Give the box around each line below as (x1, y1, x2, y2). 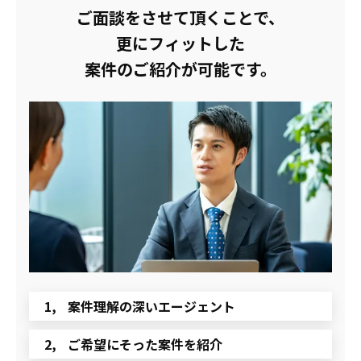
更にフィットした (116, 31, 245, 55)
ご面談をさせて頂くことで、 (77, 6, 284, 29)
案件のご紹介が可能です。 (85, 57, 276, 81)
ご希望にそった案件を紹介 (68, 334, 222, 355)
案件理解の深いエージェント (68, 297, 235, 317)
